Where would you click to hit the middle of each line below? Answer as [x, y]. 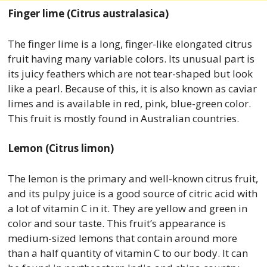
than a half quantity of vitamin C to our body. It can [128, 253]
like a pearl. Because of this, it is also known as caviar [132, 88]
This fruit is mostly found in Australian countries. [123, 118]
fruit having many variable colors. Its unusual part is [131, 58]
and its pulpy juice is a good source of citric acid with [132, 193]
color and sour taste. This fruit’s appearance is [117, 223]
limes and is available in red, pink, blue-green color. [129, 103]
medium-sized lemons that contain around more [122, 238]
